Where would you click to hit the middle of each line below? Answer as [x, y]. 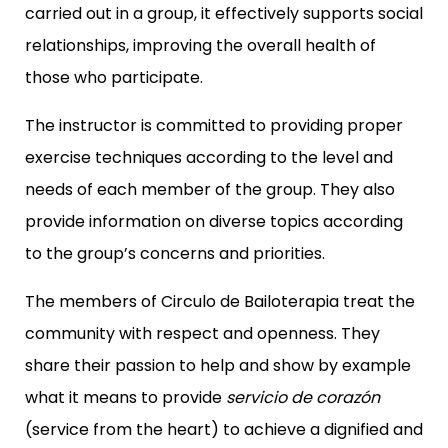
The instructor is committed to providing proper [214, 125]
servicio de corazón [303, 397]
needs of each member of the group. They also [210, 189]
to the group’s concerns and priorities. [175, 253]
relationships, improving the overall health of [200, 45]
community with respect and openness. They [202, 333]
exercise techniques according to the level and [209, 157]
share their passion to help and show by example [218, 365]
